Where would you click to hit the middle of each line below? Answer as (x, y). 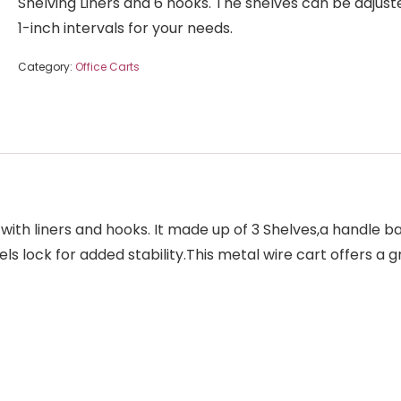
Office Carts (107, 67)
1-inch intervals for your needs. (125, 29)
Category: (47, 67)
